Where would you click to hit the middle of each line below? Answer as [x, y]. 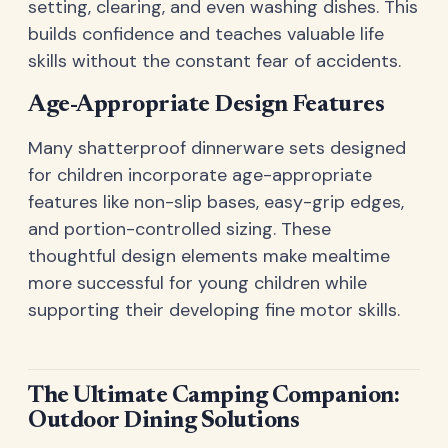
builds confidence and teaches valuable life [206, 33]
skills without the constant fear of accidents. [214, 60]
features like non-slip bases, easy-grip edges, [216, 201]
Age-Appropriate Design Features [206, 104]
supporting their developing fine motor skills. [214, 309]
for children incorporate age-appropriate [200, 174]
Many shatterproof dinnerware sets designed [217, 147]
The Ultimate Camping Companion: [214, 396]
